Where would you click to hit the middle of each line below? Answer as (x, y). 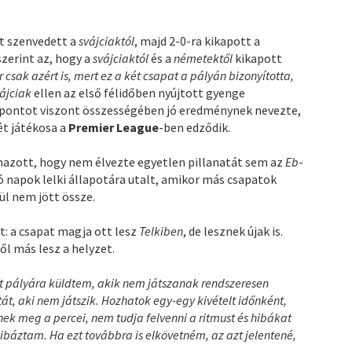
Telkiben (161, 231)
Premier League (114, 127)
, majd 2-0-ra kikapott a (198, 40)
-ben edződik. (195, 127)
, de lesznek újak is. (233, 231)
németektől (205, 58)
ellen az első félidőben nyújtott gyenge (140, 92)
